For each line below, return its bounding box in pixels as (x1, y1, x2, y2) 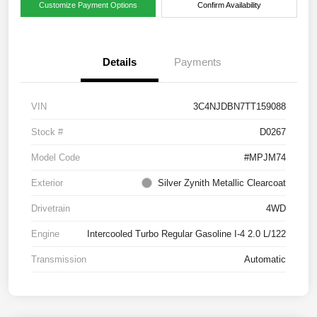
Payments (173, 56, 221, 69)
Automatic (244, 254, 286, 265)
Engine (31, 229, 59, 240)
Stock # (31, 127, 63, 138)
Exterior (31, 178, 63, 189)
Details (103, 56, 137, 69)
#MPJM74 (244, 152, 286, 163)
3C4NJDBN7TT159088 (193, 101, 286, 113)
